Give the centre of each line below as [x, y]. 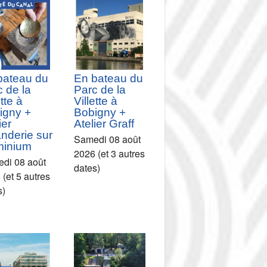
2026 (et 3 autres [110, 153]
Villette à [96, 101]
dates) [87, 167]
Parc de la [100, 89]
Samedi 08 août [108, 139]
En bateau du [109, 78]
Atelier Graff [104, 123]
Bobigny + [100, 112]
